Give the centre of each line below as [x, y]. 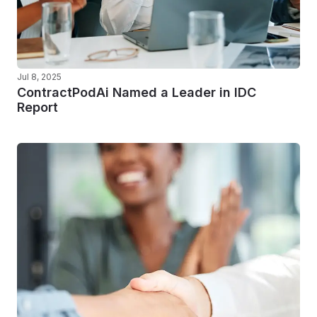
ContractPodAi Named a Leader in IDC [137, 92]
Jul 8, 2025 [39, 77]
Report [38, 107]
